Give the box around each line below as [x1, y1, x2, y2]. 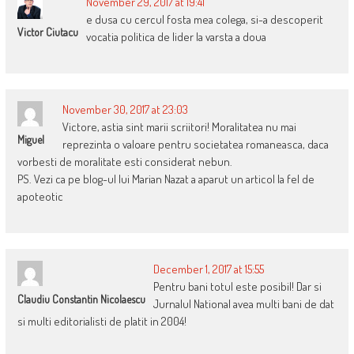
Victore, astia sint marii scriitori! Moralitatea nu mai [62, 119, 296, 135]
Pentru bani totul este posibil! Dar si [153, 279, 322, 295]
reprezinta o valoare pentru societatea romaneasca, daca [62, 137, 329, 153]
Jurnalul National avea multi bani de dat [153, 296, 334, 312]
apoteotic [17, 189, 63, 205]
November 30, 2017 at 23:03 [62, 102, 188, 118]
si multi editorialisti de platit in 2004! [17, 314, 186, 330]
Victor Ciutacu [17, 25, 78, 40]
